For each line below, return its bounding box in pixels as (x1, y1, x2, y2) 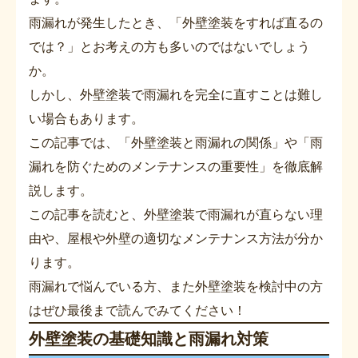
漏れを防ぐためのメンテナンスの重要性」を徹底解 (29, 157, 323, 174)
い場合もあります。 (29, 109, 144, 126)
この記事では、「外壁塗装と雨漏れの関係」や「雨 (29, 133, 323, 150)
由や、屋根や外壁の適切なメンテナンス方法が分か (29, 229, 323, 246)
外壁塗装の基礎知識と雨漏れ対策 (29, 328, 268, 348)
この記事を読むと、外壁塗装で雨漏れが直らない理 (29, 205, 323, 222)
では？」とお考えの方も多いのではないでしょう (29, 38, 310, 54)
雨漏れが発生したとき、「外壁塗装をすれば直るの (29, 14, 323, 30)
